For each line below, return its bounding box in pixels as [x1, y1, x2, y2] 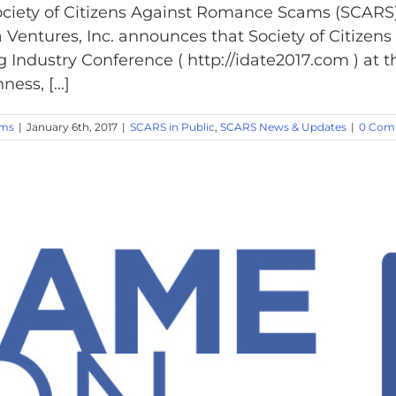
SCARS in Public [130, 120, 215, 133]
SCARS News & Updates [220, 120, 346, 133]
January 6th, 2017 [27, 120, 118, 133]
